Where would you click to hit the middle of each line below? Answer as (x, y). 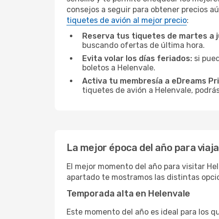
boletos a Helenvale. (119, 68)
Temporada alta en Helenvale (129, 194)
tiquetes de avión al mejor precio (127, 20)
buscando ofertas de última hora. (143, 45)
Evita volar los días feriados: (137, 58)
